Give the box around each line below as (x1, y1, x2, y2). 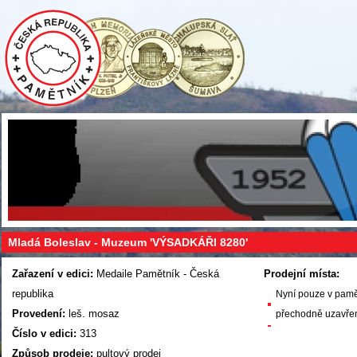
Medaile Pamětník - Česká (93, 268, 219, 280)
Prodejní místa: (263, 268, 339, 280)
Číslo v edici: (12, 328, 76, 339)
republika (12, 288, 53, 300)
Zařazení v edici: (12, 268, 93, 280)
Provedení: (12, 308, 65, 320)
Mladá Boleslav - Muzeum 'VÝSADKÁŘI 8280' (8, 236, 248, 249)
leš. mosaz (65, 308, 120, 320)
